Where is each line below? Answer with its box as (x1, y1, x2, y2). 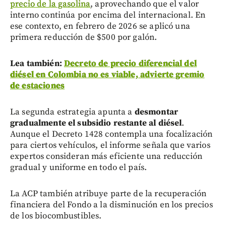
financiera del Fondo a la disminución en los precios (10, 199, 213, 210)
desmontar (132, 106, 179, 118)
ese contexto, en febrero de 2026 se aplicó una (10, 20, 190, 32)
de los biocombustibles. (10, 210, 102, 221)
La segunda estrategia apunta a (10, 106, 133, 118)
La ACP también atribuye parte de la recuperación (10, 188, 207, 199)
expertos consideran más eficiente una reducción (10, 150, 203, 162)
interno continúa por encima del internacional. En (10, 9, 206, 21)
